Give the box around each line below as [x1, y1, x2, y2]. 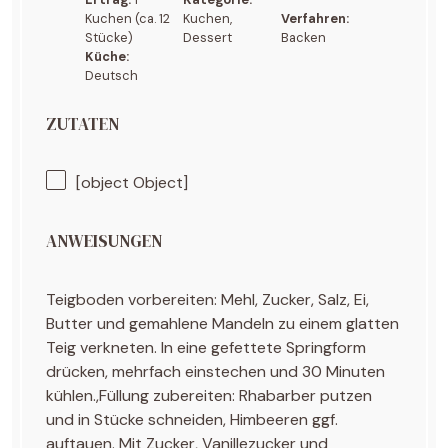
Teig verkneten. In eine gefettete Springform [46, 336, 367, 358]
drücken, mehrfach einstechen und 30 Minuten [46, 360, 386, 382]
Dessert [182, 28, 232, 46]
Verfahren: [280, 9, 349, 27]
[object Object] [76, 171, 189, 193]
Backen [280, 28, 326, 46]
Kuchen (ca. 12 [84, 9, 170, 27]
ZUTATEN [46, 111, 120, 136]
